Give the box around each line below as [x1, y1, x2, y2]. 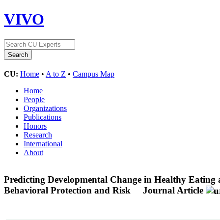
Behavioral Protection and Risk [4, 185, 133, 195]
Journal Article [143, 185, 203, 195]
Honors [24, 121, 47, 130]
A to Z [46, 69, 66, 78]
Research [24, 130, 52, 139]
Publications [24, 112, 61, 121]
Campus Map [73, 69, 114, 78]
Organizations [24, 104, 67, 112]
